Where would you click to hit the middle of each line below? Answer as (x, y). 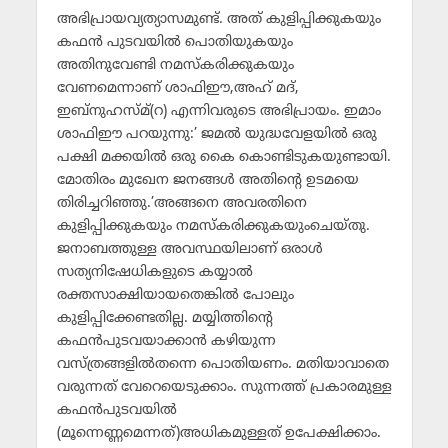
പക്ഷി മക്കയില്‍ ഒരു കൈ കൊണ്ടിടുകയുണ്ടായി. (223, 158)
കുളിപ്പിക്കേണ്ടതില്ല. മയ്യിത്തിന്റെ (164, 319)
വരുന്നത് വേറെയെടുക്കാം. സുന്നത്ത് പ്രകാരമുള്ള (224, 388)
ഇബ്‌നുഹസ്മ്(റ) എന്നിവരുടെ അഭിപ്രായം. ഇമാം (218, 112)
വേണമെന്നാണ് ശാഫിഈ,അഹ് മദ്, (177, 89)
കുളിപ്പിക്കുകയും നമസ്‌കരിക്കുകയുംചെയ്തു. (213, 227)
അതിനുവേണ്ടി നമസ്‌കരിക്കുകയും (175, 66)
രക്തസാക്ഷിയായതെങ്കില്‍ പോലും (175, 296)
